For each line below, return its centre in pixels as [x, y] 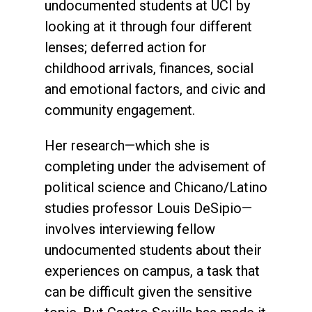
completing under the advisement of [155, 166]
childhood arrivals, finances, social [149, 68]
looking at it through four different [148, 26]
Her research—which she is [127, 145]
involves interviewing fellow [130, 229]
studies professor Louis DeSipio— [148, 208]
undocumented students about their [153, 250]
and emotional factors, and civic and [155, 89]
